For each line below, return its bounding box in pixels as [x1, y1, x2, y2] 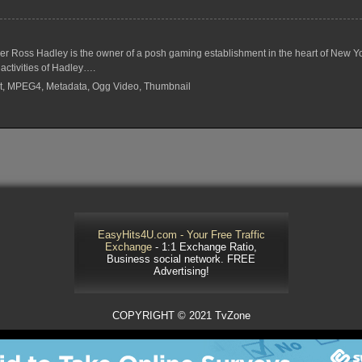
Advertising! [153, 265, 209, 278]
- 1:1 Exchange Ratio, [152, 241, 257, 254]
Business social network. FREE [107, 253, 255, 266]
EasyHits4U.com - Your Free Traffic [97, 229, 265, 242]
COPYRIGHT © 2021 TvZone [112, 309, 250, 322]
